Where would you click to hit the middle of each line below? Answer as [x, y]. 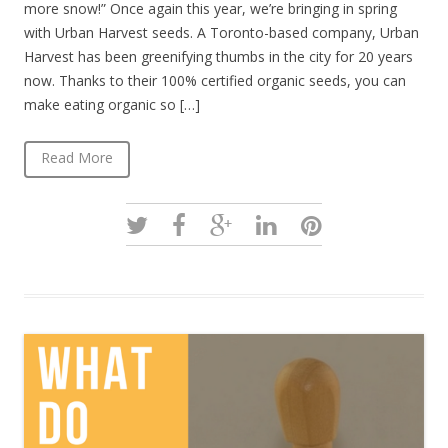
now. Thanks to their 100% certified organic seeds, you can [215, 81]
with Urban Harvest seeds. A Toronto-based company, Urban [221, 33]
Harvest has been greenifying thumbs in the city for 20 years [218, 57]
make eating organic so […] [112, 105]
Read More [77, 158]
